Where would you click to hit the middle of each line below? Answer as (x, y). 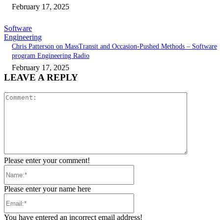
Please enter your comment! (47, 161)
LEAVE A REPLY (41, 78)
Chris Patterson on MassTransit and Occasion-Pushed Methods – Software (114, 47)
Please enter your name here (47, 189)
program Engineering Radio (51, 56)
